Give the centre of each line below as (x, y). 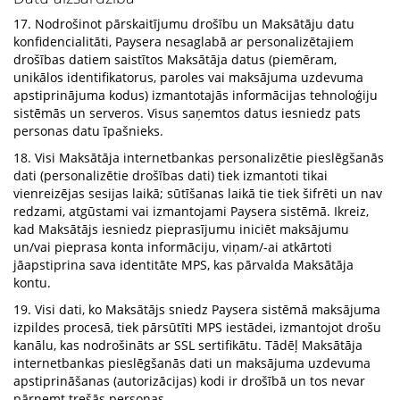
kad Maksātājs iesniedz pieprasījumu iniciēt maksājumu (181, 229)
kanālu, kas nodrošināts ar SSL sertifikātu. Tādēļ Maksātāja (188, 345)
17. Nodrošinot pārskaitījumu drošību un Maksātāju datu (184, 24)
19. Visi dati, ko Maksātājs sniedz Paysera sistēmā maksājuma (197, 309)
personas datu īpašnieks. (88, 131)
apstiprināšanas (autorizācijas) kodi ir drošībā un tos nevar (189, 381)
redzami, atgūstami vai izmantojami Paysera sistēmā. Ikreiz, (191, 211)
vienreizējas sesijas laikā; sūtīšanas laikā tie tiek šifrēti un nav (198, 193)
